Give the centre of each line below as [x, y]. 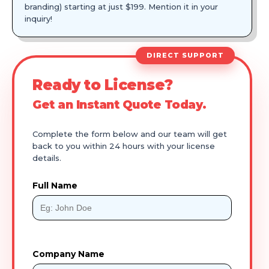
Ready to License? [103, 85]
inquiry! [38, 18]
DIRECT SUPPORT [185, 55]
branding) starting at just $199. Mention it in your [121, 6]
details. [47, 158]
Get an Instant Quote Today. [119, 104]
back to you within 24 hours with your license [124, 146]
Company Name [68, 254]
